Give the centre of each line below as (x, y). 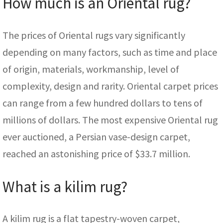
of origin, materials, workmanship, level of (91, 69)
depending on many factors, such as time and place (110, 52)
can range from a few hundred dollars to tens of (103, 103)
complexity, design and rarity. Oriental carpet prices (110, 86)
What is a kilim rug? (65, 186)
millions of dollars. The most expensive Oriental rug (110, 119)
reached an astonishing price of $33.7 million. (96, 153)
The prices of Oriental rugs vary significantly (94, 35)
